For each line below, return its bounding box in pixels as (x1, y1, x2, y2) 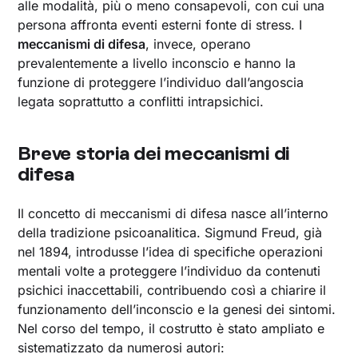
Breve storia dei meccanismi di (18, 141, 290, 165)
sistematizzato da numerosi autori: (18, 339, 225, 356)
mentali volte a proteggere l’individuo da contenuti (18, 262, 321, 279)
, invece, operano (145, 35, 252, 52)
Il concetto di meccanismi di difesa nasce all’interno (18, 205, 329, 221)
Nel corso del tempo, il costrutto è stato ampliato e (18, 320, 325, 336)
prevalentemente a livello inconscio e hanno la (18, 54, 296, 71)
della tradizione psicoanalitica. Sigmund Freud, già (18, 224, 323, 241)
